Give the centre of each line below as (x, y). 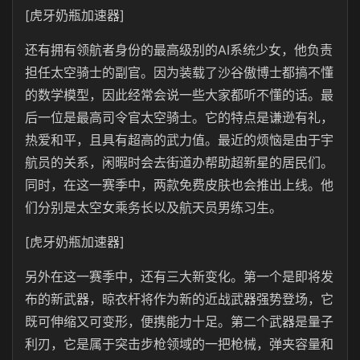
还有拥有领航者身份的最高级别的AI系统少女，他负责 (179, 50)
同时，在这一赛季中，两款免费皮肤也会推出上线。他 (179, 185)
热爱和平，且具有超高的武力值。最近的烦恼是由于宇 (179, 140)
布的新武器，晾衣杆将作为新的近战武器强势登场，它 (179, 299)
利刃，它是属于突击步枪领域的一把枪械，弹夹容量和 (179, 344)
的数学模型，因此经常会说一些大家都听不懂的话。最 (179, 95)
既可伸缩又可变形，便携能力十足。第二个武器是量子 (179, 321)
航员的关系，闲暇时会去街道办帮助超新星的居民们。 (179, 162)
